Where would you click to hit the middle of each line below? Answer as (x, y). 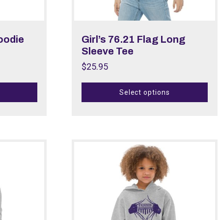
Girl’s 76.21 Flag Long (133, 39)
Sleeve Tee (107, 51)
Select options (145, 93)
